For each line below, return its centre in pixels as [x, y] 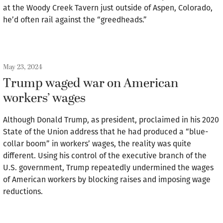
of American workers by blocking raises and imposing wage [107, 179]
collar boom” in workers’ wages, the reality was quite [97, 144]
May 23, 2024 [23, 67]
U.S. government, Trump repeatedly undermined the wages [108, 167]
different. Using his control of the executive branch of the [105, 156]
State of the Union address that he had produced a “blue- [106, 132]
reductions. [23, 191]
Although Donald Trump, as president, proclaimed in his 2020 [111, 120]
